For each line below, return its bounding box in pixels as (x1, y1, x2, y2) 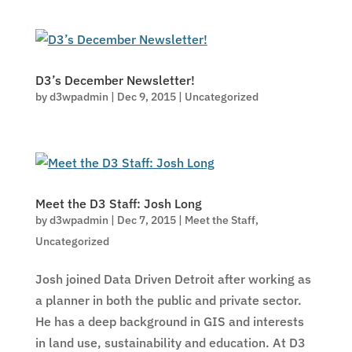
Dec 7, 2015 (116, 213, 176, 227)
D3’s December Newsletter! (35, 72, 195, 88)
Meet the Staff (184, 213, 255, 227)
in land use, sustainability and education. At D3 (35, 335, 306, 350)
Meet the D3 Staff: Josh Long (35, 196, 202, 211)
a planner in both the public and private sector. (35, 292, 302, 308)
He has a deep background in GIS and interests (35, 313, 304, 329)
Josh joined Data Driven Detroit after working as (35, 271, 311, 287)
